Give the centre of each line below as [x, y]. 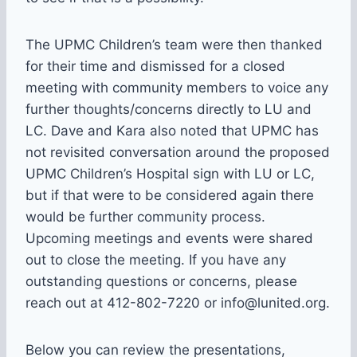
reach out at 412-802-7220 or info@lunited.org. [178, 303]
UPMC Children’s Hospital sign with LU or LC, [170, 174]
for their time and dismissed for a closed [155, 67]
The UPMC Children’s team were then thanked [174, 45]
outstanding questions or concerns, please [161, 282]
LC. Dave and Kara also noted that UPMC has [172, 131]
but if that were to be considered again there [170, 196]
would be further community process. [145, 217]
